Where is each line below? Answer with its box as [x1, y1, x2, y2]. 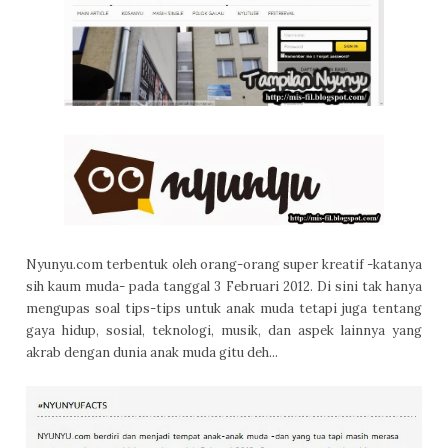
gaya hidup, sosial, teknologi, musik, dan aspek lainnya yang [25, 322, 423, 340]
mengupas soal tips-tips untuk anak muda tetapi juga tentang [25, 300, 423, 318]
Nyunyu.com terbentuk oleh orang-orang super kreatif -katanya [25, 256, 423, 274]
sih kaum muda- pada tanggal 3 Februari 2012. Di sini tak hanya [25, 278, 423, 296]
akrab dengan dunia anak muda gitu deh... [25, 344, 278, 362]
